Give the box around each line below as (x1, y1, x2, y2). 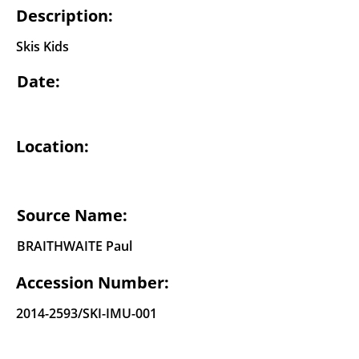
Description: (16, 5, 113, 27)
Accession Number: (16, 272, 169, 294)
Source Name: (17, 204, 127, 227)
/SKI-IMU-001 (78, 305, 157, 323)
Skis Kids (16, 38, 69, 56)
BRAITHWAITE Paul (17, 237, 132, 256)
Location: (16, 135, 89, 158)
